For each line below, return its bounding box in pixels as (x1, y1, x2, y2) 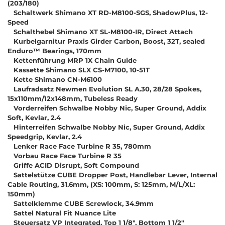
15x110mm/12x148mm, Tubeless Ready (8, 94, 138, 102)
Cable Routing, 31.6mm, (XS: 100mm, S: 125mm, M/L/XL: (8, 180, 195, 188)
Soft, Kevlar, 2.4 (8, 113, 61, 122)
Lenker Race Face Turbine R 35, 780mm (8, 142, 151, 150)
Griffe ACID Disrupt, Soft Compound (8, 161, 139, 169)
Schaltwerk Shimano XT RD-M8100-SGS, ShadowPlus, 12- (8, 8, 208, 17)
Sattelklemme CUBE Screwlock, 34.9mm (8, 199, 154, 207)
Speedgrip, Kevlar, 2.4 (8, 132, 82, 141)
